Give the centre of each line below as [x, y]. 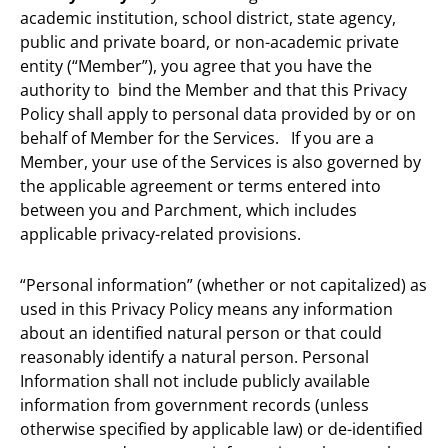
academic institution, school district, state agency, [208, 18]
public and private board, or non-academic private [209, 42]
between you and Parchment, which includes [188, 210]
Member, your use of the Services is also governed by [220, 162]
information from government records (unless [194, 404]
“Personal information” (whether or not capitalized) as [223, 284]
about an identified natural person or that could [201, 332]
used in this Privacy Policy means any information [206, 308]
